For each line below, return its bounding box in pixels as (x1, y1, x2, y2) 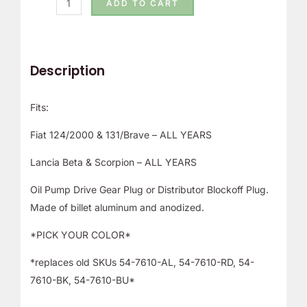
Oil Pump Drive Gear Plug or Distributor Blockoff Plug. (29, 184, 269, 196)
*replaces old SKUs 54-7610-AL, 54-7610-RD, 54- (29, 256, 254, 269)
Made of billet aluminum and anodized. (29, 201, 204, 214)
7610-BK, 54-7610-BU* (29, 274, 135, 286)
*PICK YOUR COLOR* (29, 229, 131, 241)
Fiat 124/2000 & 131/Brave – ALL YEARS (29, 129, 212, 141)
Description (29, 61, 105, 80)
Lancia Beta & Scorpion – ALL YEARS (29, 156, 197, 169)
